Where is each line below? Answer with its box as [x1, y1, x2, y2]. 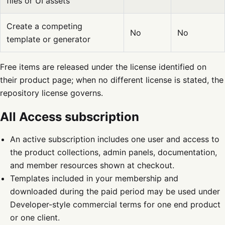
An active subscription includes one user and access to [10, 134, 219, 144]
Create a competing [7, 21, 82, 31]
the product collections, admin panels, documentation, [10, 147, 217, 157]
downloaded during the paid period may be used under [10, 186, 220, 196]
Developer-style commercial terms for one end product [10, 199, 220, 209]
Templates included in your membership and [10, 173, 178, 183]
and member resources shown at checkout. [10, 160, 174, 170]
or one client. [10, 212, 60, 222]
